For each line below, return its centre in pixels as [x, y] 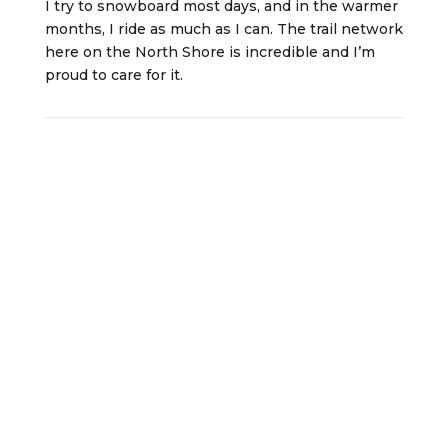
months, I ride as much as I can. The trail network [223, 29]
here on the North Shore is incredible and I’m [209, 52]
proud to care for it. [113, 75]
